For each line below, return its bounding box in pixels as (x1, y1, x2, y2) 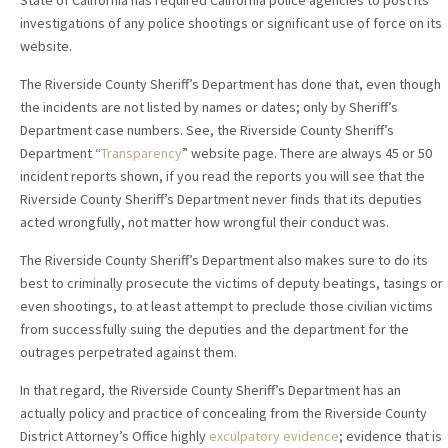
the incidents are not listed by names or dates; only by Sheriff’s (20, 98, 398, 117)
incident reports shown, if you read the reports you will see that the (20, 167, 425, 186)
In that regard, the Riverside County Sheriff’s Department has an (20, 381, 401, 400)
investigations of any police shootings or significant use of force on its (20, 14, 442, 33)
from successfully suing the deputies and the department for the (20, 320, 409, 339)
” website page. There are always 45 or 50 (182, 144, 432, 163)
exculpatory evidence (209, 427, 339, 446)
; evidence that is (339, 427, 442, 446)
